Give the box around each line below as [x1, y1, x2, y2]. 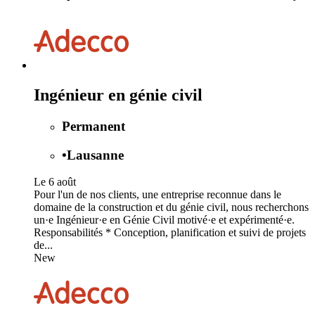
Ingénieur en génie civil [34, 85, 202, 104]
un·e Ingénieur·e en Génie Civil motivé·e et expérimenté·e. [34, 214, 295, 226]
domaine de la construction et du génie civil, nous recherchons [34, 201, 309, 214]
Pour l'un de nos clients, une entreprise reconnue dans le [34, 188, 281, 201]
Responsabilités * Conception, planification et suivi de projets [34, 226, 306, 239]
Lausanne [67, 147, 124, 162]
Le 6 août [34, 176, 76, 188]
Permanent [62, 118, 125, 134]
